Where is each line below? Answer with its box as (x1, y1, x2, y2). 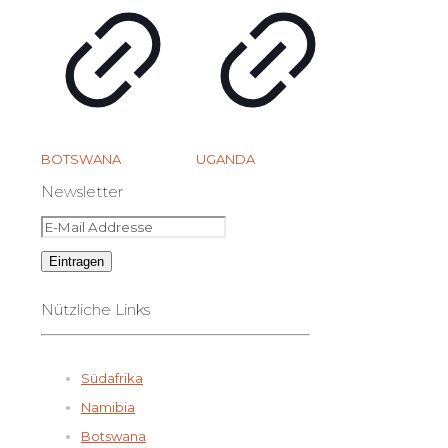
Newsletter (41, 181, 123, 201)
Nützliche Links (41, 299, 150, 319)
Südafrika (81, 369, 143, 386)
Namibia (81, 398, 135, 415)
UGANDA (196, 150, 256, 167)
